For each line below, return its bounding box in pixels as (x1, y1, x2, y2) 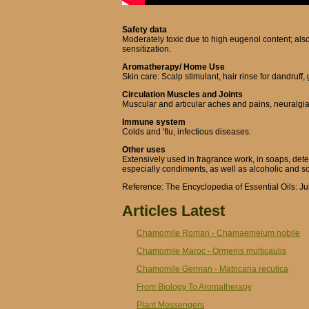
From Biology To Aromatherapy (137, 282, 252, 292)
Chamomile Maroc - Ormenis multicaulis (137, 246, 286, 256)
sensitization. (122, 44, 171, 54)
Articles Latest (122, 202, 225, 219)
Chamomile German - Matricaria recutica (137, 264, 288, 274)
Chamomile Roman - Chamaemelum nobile (137, 228, 300, 238)
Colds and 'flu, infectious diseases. (122, 127, 251, 137)
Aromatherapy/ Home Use (122, 62, 225, 72)
